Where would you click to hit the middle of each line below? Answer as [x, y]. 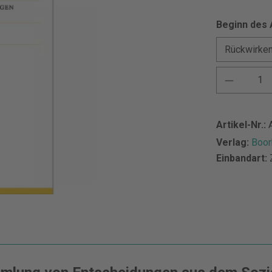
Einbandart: [243, 158]
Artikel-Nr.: [242, 125]
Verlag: [234, 142]
